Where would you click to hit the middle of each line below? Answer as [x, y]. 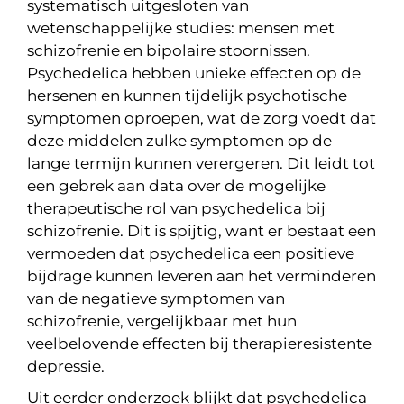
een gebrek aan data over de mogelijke [176, 186]
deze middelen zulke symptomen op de [179, 141]
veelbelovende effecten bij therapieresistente [199, 344]
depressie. [65, 366]
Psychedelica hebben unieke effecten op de [193, 73]
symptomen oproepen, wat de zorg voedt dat [201, 118]
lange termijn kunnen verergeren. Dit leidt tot [201, 163]
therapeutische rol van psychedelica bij [176, 208]
